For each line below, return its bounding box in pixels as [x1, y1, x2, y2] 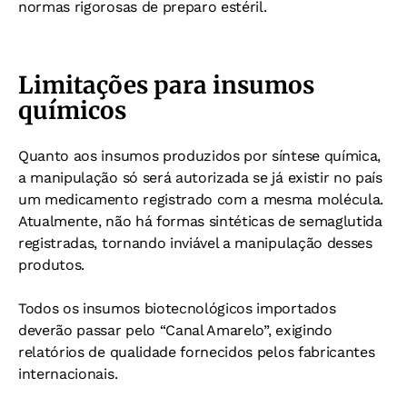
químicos [18, 95, 126, 126]
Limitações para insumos [18, 70, 314, 101]
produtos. [18, 256, 85, 274]
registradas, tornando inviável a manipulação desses [18, 234, 372, 253]
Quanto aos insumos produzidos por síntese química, [18, 147, 381, 165]
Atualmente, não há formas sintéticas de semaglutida [18, 213, 382, 231]
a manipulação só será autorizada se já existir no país [18, 169, 382, 187]
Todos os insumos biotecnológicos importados [18, 300, 336, 318]
